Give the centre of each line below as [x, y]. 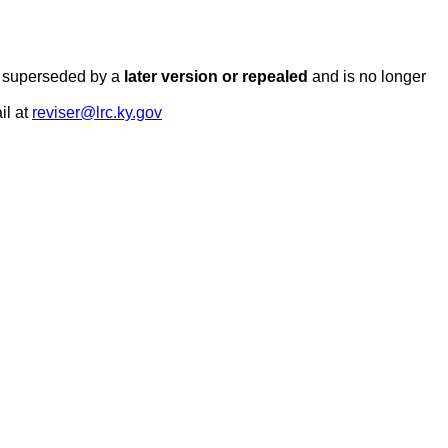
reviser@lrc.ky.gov [97, 112]
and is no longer [367, 76]
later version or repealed [216, 76]
